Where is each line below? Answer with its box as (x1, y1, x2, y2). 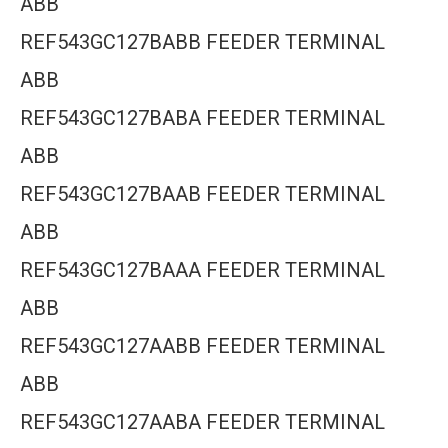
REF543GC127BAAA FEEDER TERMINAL (20, 258, 385, 282)
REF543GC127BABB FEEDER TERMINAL (20, 30, 385, 54)
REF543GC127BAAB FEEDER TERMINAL (20, 182, 385, 206)
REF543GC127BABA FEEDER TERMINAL (20, 106, 385, 130)
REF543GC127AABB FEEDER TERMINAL (20, 334, 385, 358)
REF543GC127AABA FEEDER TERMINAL (20, 410, 385, 434)
